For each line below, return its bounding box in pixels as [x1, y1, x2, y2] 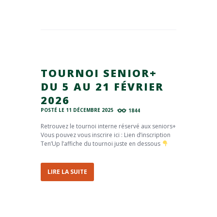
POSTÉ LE [41, 107, 66, 114]
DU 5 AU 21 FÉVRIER [41, 79, 164, 93]
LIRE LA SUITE [47, 168, 87, 176]
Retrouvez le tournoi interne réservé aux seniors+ [41, 122, 176, 130]
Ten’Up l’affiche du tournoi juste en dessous [41, 139, 162, 148]
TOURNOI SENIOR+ [41, 65, 157, 80]
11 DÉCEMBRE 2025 [66, 107, 113, 114]
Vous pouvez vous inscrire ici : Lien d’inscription [41, 130, 170, 139]
